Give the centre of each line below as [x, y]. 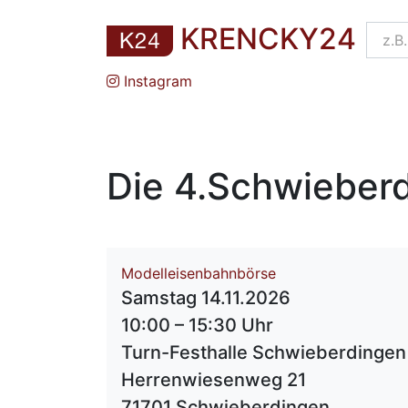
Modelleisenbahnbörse [199, 274]
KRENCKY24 [268, 39]
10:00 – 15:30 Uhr [197, 326]
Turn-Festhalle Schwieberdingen [264, 353]
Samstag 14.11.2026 [206, 298]
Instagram [156, 82]
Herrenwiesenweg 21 [214, 380]
